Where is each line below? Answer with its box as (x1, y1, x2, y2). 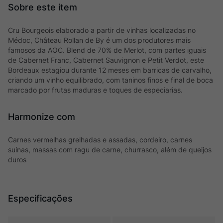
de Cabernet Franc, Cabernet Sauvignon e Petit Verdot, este (8, 56, 204, 64)
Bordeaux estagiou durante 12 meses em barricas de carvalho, (8, 66, 212, 74)
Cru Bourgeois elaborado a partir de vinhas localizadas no (8, 26, 196, 34)
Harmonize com (8, 111, 75, 122)
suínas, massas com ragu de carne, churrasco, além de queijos (8, 145, 212, 154)
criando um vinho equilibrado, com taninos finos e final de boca (8, 76, 213, 84)
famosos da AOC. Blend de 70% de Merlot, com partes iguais (8, 46, 206, 54)
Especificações (8, 193, 73, 204)
